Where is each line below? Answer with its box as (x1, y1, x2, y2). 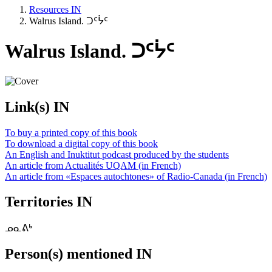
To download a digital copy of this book (5, 138, 158, 149)
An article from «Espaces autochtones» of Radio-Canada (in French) (5, 171, 267, 182)
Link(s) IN (5, 98, 69, 115)
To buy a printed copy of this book (5, 127, 137, 138)
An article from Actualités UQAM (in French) (5, 160, 181, 171)
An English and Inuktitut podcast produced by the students (5, 149, 229, 160)
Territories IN (5, 194, 92, 210)
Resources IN (29, 4, 81, 15)
